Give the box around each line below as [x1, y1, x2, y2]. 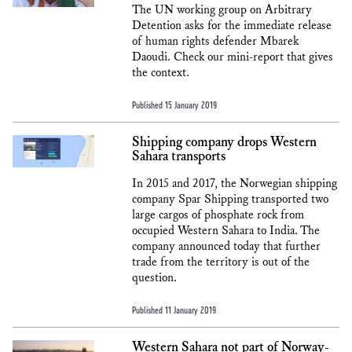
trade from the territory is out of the [132, 255, 310, 269]
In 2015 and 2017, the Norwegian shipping [132, 176, 337, 191]
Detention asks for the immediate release [132, 18, 332, 33]
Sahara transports [132, 148, 225, 165]
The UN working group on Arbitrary [132, 2, 312, 17]
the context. [132, 65, 189, 80]
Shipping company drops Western [132, 134, 317, 151]
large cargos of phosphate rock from [132, 207, 304, 222]
